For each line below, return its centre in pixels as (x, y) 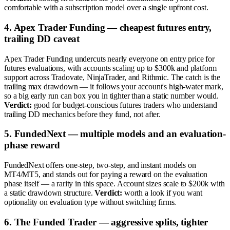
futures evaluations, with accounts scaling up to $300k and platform (111, 68)
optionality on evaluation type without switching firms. (90, 202)
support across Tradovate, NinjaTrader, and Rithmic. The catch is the (112, 77)
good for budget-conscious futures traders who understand (124, 105)
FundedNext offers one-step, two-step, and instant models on (100, 165)
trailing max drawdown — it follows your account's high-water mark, (114, 86)
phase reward (32, 145)
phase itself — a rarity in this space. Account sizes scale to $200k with (114, 183)
